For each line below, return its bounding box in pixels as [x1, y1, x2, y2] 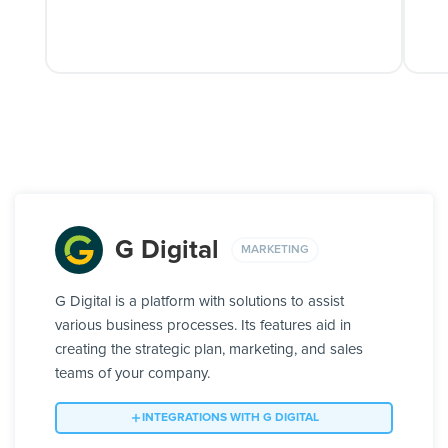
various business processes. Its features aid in [55, 318, 351, 334]
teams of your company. [55, 366, 210, 382]
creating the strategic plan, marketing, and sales [55, 342, 363, 358]
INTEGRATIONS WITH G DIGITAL [141, 412, 319, 425]
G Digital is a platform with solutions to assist [55, 294, 344, 310]
